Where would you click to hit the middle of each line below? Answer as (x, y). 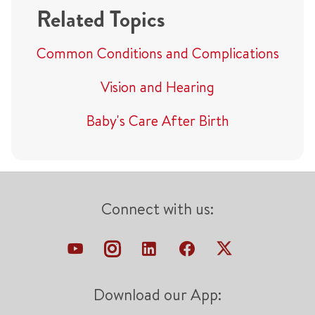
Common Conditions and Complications (157, 53)
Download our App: (157, 295)
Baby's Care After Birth (157, 121)
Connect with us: (157, 209)
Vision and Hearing (157, 87)
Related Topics (101, 19)
